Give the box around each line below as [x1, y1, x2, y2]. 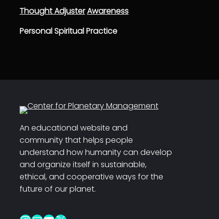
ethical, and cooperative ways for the [20, 171, 163, 183]
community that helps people [20, 134, 133, 146]
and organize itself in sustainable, [20, 159, 147, 171]
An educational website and [20, 122, 128, 134]
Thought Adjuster [20, 5, 85, 17]
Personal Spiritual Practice [20, 25, 117, 37]
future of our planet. [20, 183, 96, 195]
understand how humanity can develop [20, 147, 172, 158]
